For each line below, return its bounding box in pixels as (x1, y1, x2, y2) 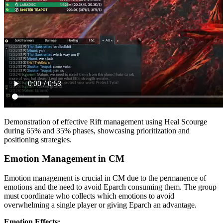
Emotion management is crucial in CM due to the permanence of (4, 174, 206, 183)
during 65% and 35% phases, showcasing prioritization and (4, 126, 190, 135)
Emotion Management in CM (4, 153, 124, 164)
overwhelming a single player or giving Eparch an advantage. (4, 201, 197, 210)
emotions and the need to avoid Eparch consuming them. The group (4, 183, 217, 192)
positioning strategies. (4, 135, 72, 144)
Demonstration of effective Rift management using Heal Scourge (4, 117, 207, 126)
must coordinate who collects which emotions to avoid (4, 192, 174, 201)
